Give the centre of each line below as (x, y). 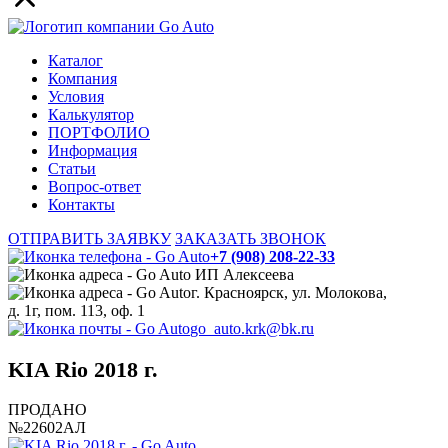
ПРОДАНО (47, 409)
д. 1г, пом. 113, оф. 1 (76, 311)
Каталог (75, 61)
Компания (82, 79)
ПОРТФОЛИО (99, 133)
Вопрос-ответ (94, 187)
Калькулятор (91, 115)
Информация (92, 151)
